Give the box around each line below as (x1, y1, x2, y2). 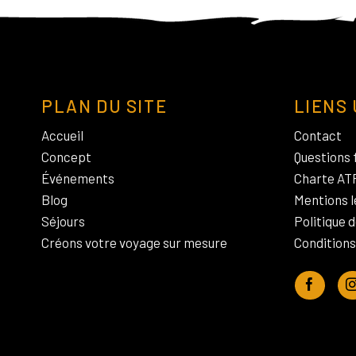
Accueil (41, 126, 83, 143)
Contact (293, 126, 342, 143)
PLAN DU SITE (41, 95, 168, 117)
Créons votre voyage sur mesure (41, 234, 227, 250)
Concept (41, 148, 91, 164)
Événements (41, 169, 114, 186)
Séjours (41, 212, 85, 229)
